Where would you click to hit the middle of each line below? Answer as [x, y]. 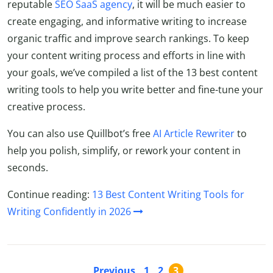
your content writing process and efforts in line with [126, 56]
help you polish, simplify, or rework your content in [124, 151]
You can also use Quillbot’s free [80, 134]
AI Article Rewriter [194, 134]
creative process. [46, 107]
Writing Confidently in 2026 [69, 212]
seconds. [28, 168]
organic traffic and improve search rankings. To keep [128, 39]
